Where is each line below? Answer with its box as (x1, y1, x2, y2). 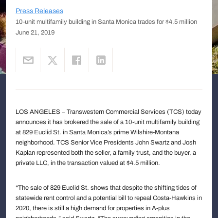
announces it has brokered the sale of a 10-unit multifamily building (16, 118, 200, 126)
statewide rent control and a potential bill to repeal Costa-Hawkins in (16, 194, 202, 201)
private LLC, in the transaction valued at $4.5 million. (16, 159, 160, 166)
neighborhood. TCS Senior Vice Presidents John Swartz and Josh (16, 139, 196, 146)
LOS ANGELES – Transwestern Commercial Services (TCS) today (16, 108, 201, 115)
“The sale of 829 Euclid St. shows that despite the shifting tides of (16, 184, 197, 191)
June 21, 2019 (16, 29, 54, 36)
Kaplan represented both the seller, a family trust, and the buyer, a (16, 149, 196, 156)
